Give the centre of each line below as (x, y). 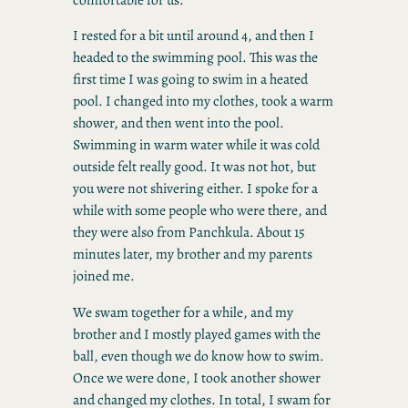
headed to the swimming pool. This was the (195, 57)
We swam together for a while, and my (183, 311)
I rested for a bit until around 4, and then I (194, 36)
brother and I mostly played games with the (197, 333)
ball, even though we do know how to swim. (199, 355)
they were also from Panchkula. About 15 (189, 232)
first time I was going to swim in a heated (190, 79)
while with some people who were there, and (200, 210)
